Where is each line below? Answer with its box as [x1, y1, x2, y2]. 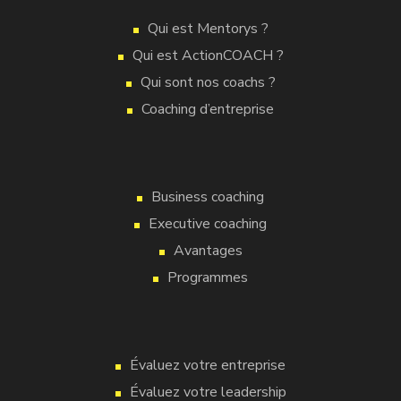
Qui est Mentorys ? [147, 19, 269, 38]
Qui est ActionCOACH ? [132, 46, 284, 65]
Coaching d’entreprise [141, 99, 274, 119]
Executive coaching [149, 214, 267, 234]
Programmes [167, 268, 248, 287]
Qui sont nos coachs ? [140, 73, 276, 92]
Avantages [173, 241, 243, 260]
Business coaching [151, 187, 264, 207]
